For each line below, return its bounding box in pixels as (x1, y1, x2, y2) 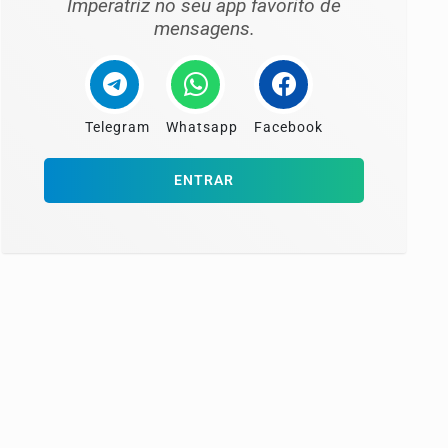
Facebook (254, 119, 323, 137)
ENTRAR (174, 172, 234, 190)
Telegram (85, 119, 150, 137)
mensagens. (153, 17, 255, 41)
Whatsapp (166, 119, 238, 137)
